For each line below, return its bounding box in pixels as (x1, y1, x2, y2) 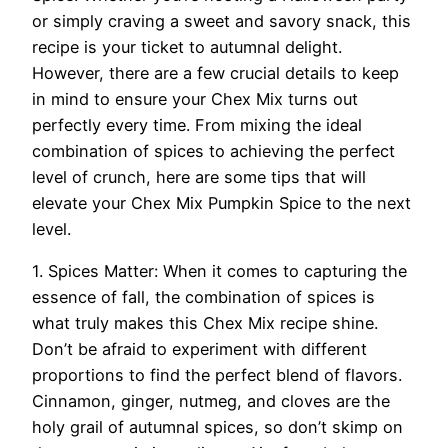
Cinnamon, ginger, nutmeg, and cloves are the (32, 390, 390, 411)
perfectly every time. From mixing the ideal (32, 114, 362, 135)
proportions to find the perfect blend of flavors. (32, 364, 402, 385)
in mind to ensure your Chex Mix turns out (32, 88, 358, 109)
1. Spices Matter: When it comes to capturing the (32, 260, 407, 281)
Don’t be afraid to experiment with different (32, 338, 367, 359)
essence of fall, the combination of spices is (32, 286, 375, 307)
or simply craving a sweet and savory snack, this (32, 10, 411, 31)
